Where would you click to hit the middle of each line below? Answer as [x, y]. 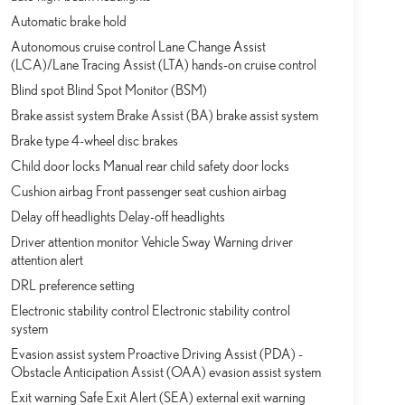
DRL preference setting [72, 285]
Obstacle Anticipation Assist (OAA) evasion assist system [165, 372]
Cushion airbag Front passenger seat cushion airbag [148, 191]
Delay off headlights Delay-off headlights [118, 217]
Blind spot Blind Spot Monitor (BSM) [108, 90]
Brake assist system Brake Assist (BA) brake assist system [164, 115]
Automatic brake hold [68, 21]
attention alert [47, 260]
